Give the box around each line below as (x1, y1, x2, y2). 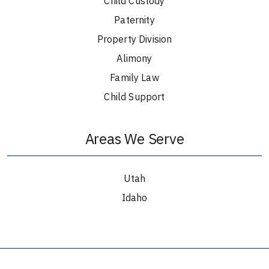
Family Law (110, 71, 159, 83)
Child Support (104, 91, 165, 103)
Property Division (97, 33, 172, 45)
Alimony (116, 52, 153, 64)
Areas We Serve (85, 129, 184, 148)
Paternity (114, 14, 155, 26)
